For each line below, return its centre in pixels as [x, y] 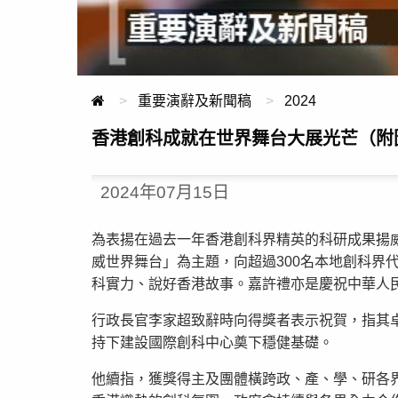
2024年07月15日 [164, 193]
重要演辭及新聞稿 [195, 101]
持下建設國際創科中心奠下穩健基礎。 [212, 342]
